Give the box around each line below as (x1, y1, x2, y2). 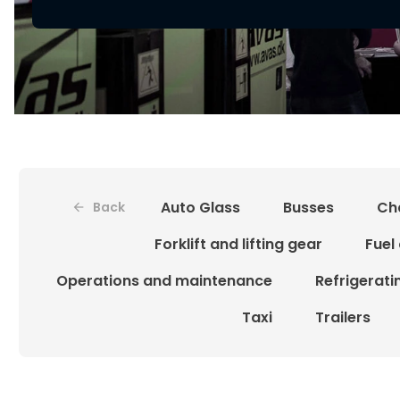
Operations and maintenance (55, 270, 272, 291)
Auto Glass (160, 196, 240, 218)
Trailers (314, 306, 371, 328)
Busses (282, 196, 334, 218)
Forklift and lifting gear (154, 233, 322, 254)
